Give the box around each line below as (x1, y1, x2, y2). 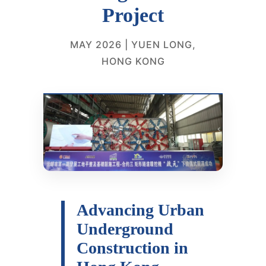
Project (102, 4, 164, 26)
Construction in (77, 238, 188, 257)
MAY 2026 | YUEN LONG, (70, 39, 196, 50)
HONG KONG (101, 55, 165, 67)
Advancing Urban (77, 200, 204, 219)
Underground (77, 219, 173, 238)
